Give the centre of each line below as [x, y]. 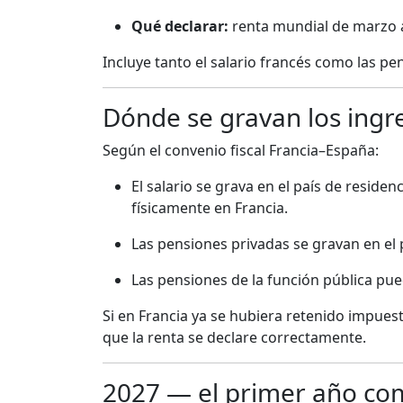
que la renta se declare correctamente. [234, 338]
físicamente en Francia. [210, 208]
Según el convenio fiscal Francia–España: [241, 151]
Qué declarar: [180, 27]
